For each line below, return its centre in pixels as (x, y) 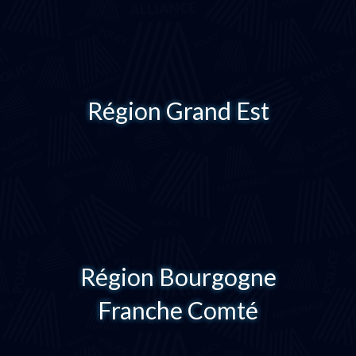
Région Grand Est (178, 110)
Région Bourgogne (178, 277)
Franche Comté (178, 310)
